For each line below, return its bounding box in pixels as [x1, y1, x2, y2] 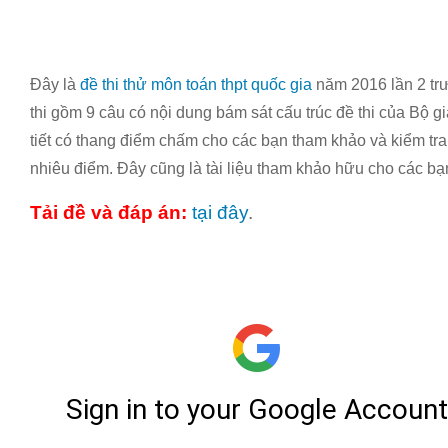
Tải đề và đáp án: [30, 202, 187, 223]
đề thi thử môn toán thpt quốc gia [80, 76, 312, 93]
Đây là [30, 76, 80, 93]
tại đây [192, 202, 248, 223]
